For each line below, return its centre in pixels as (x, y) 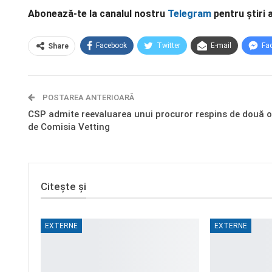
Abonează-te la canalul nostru (98, 14)
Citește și (63, 186)
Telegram (189, 14)
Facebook (111, 46)
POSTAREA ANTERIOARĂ (87, 97)
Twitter (168, 46)
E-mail (221, 46)
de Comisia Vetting (69, 127)
